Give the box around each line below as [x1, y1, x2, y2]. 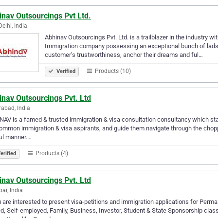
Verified [55, 68, 75, 74]
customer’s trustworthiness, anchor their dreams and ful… [45, 51, 203, 58]
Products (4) [34, 149, 68, 157]
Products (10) [93, 67, 131, 74]
